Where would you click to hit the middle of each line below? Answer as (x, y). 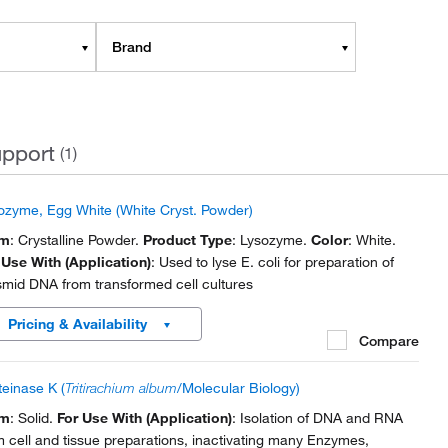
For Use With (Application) (144, 418)
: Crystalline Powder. (76, 240)
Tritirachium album (121, 388)
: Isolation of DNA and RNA (317, 418)
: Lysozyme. (271, 240)
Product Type (187, 240)
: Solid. (33, 418)
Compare (389, 340)
